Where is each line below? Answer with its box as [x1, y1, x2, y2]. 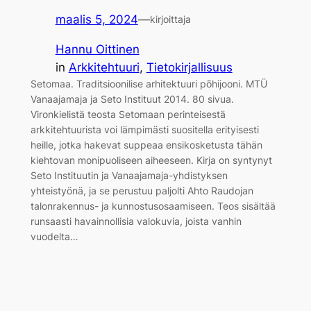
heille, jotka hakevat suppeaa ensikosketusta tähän [30, 138, 262, 151]
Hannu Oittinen [55, 42, 140, 56]
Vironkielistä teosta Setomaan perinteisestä [30, 108, 226, 120]
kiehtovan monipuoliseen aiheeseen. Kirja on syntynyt [30, 153, 272, 166]
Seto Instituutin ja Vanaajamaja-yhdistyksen [30, 169, 228, 181]
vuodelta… [30, 230, 78, 242]
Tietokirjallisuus [146, 60, 233, 74]
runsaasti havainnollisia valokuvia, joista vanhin [30, 215, 242, 227]
